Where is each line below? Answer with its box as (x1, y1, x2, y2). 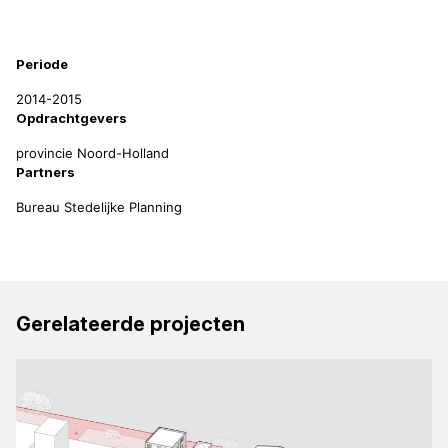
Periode (16, 55, 68, 72)
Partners (16, 163, 75, 180)
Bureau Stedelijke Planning (16, 198, 182, 215)
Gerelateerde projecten (16, 311, 245, 336)
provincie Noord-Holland (16, 144, 169, 161)
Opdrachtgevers (16, 109, 127, 126)
